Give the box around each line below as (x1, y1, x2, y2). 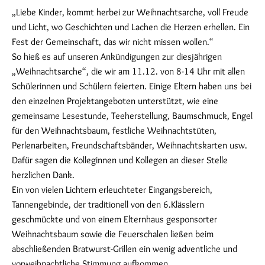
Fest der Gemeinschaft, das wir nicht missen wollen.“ (12, 36, 214, 47)
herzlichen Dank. (12, 169, 75, 180)
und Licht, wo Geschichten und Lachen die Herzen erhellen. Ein (12, 21, 250, 33)
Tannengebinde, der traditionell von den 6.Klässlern (12, 199, 204, 210)
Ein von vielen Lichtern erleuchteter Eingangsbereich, (12, 184, 212, 195)
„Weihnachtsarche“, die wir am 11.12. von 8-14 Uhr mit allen (12, 66, 245, 77)
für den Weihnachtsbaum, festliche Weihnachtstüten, (12, 125, 216, 136)
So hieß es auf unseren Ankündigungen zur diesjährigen (12, 51, 222, 62)
